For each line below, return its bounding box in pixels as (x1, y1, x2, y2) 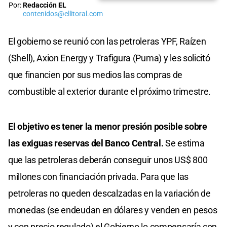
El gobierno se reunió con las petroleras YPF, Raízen (8, 35, 206, 47)
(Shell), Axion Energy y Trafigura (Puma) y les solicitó (8, 52, 210, 63)
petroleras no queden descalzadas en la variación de (8, 187, 211, 199)
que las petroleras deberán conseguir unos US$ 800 (8, 154, 208, 165)
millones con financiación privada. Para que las (8, 171, 188, 182)
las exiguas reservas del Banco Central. (8, 137, 164, 148)
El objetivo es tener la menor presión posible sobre (8, 121, 207, 132)
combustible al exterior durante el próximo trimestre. (8, 86, 211, 97)
